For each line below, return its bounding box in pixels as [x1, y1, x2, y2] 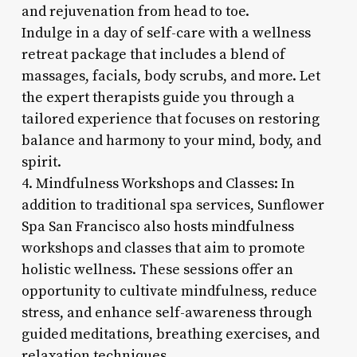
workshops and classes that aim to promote [21, 238, 305, 257]
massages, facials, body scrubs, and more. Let [21, 66, 320, 85]
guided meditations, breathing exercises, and [21, 324, 320, 343]
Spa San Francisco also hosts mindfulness [21, 217, 294, 236]
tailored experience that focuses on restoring [21, 109, 320, 128]
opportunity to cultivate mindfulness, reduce [21, 281, 317, 300]
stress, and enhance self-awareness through [21, 303, 312, 322]
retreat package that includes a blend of [21, 45, 285, 64]
